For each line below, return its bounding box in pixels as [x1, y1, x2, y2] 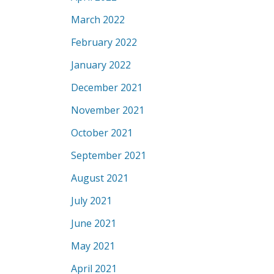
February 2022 [71, 35, 137, 49]
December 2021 [71, 81, 143, 94]
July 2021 [71, 194, 112, 207]
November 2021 [71, 103, 144, 117]
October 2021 [71, 126, 133, 139]
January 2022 [71, 58, 131, 72]
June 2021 [71, 217, 116, 230]
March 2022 [71, 13, 125, 26]
